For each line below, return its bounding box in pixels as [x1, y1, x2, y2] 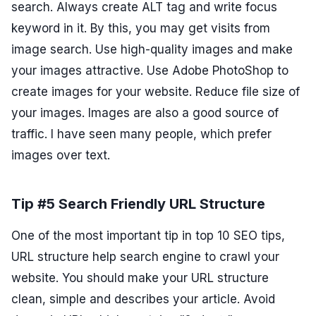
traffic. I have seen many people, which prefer [11, 127, 272, 142]
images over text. [11, 148, 110, 163]
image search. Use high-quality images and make [11, 42, 293, 57]
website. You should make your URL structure [11, 271, 269, 286]
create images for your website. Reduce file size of [11, 85, 300, 99]
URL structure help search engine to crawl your [11, 250, 279, 265]
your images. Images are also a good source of [11, 106, 279, 121]
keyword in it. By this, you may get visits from [11, 21, 270, 36]
